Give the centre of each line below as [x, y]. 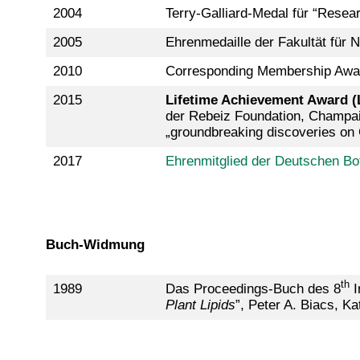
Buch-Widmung [95, 245]
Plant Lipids [200, 305]
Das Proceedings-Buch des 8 [253, 288]
